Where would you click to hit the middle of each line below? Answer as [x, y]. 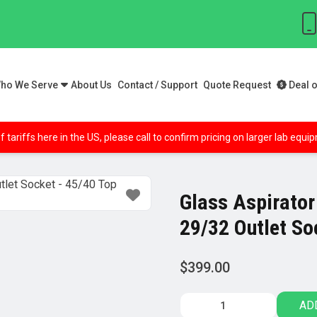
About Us [91, 85]
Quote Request [237, 85]
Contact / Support [157, 85]
